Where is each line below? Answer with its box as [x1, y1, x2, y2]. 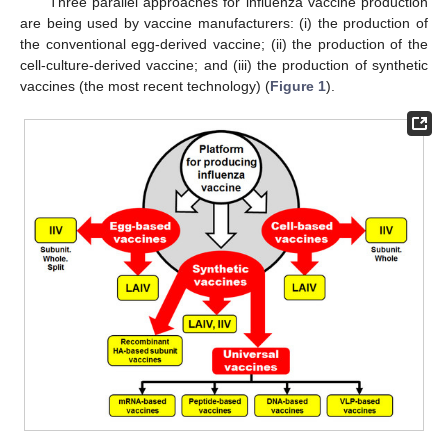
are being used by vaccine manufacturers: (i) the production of [20, 14, 428, 31]
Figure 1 [270, 77, 326, 94]
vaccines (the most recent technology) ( [20, 77, 270, 94]
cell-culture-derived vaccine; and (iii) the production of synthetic [20, 56, 428, 73]
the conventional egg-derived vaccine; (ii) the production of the [20, 35, 428, 52]
